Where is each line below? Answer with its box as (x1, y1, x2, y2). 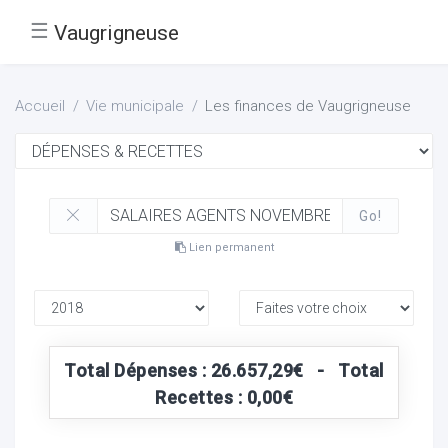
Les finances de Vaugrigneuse (205, 97, 411, 115)
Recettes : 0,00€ (155, 386, 293, 408)
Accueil (15, 97, 65, 115)
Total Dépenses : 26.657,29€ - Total (64, 359, 384, 381)
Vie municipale (86, 97, 184, 115)
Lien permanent (185, 240, 274, 254)
